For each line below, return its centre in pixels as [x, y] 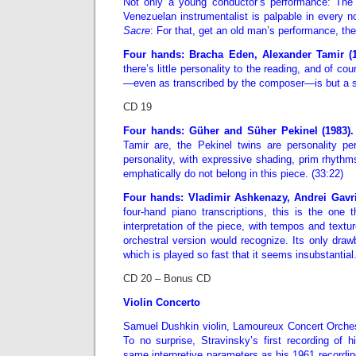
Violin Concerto [162, 302]
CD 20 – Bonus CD [167, 279]
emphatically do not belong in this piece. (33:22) [233, 174]
